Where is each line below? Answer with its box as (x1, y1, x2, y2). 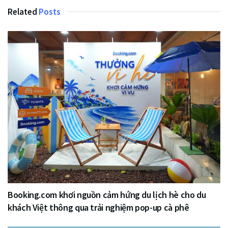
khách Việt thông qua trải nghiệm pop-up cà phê (8, 201, 189, 213)
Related (8, 6, 37, 17)
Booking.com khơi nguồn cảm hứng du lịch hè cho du (8, 188, 206, 201)
